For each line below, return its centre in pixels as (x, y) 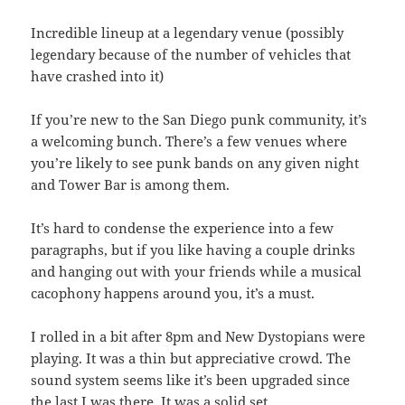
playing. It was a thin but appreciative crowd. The (191, 358)
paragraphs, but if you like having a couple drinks (193, 250)
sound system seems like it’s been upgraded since (191, 380)
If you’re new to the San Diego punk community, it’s (199, 120)
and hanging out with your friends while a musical (197, 272)
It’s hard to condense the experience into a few (183, 228)
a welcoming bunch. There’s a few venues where (189, 141)
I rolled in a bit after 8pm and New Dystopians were (198, 337)
